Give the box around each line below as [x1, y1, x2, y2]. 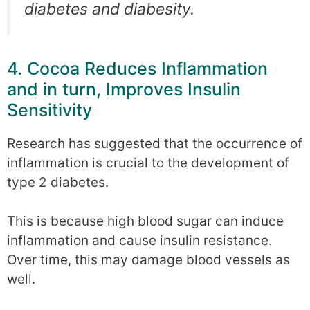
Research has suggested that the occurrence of [7, 135, 302, 152]
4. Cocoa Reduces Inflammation [7, 57, 268, 79]
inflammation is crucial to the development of [7, 154, 289, 171]
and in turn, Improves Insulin [7, 78, 241, 100]
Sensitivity [7, 99, 92, 120]
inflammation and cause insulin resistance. [7, 232, 272, 249]
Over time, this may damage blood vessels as [7, 252, 290, 268]
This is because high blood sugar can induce [7, 213, 284, 230]
